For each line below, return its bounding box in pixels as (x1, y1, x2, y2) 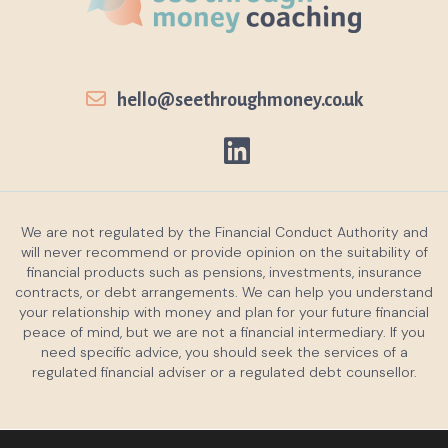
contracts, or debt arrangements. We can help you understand (15, 283, 433, 301)
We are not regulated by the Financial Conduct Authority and (20, 223, 428, 241)
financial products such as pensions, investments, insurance (26, 263, 422, 281)
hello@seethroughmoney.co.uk (116, 90, 363, 110)
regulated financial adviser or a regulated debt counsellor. (31, 363, 417, 381)
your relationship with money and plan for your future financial (19, 303, 429, 321)
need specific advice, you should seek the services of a (40, 343, 408, 361)
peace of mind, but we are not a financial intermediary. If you (23, 323, 425, 341)
